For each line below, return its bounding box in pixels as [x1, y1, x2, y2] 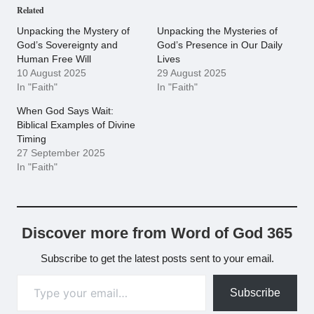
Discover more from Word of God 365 [22, 224, 292, 243]
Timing [17, 133, 46, 145]
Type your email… [16, 268, 52, 280]
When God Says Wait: [17, 105, 114, 117]
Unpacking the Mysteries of [157, 25, 278, 37]
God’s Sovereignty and [17, 39, 118, 51]
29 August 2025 [157, 67, 226, 79]
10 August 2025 [17, 67, 86, 79]
